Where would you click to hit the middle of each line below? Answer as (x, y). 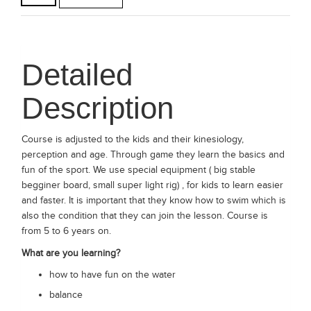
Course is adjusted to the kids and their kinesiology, (133, 139)
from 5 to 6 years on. (66, 231)
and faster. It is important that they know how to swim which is (154, 200)
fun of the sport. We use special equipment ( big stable (138, 170)
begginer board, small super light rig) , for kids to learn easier (152, 185)
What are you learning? (71, 253)
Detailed (77, 75)
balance (66, 295)
